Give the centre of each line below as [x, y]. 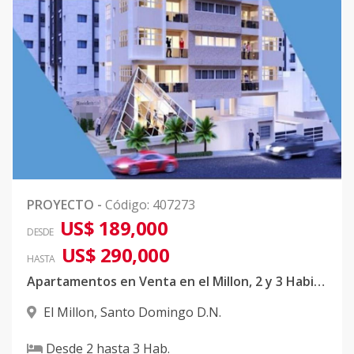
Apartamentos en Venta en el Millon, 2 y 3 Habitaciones [319, 282]
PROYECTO [60, 205]
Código [126, 205]
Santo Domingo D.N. [161, 313]
